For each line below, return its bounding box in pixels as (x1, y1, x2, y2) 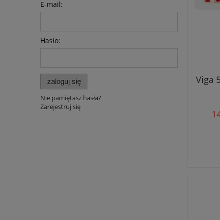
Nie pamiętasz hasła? (40, 93, 101, 102)
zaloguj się (47, 77, 81, 85)
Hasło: (40, 36, 60, 46)
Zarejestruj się (40, 102, 81, 111)
